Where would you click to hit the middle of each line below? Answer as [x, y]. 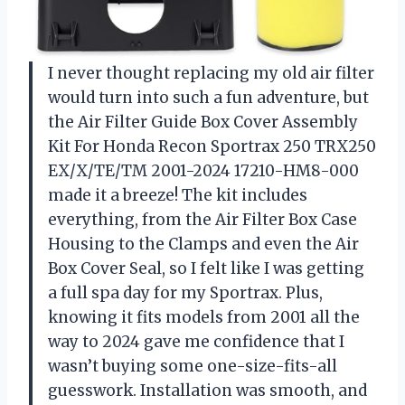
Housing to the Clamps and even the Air [203, 244]
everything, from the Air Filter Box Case [202, 219]
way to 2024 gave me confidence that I [196, 341]
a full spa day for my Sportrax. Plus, [185, 292]
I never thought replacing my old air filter [211, 73]
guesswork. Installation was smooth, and [207, 390]
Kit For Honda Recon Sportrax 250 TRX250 [212, 146]
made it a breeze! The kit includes [178, 195]
